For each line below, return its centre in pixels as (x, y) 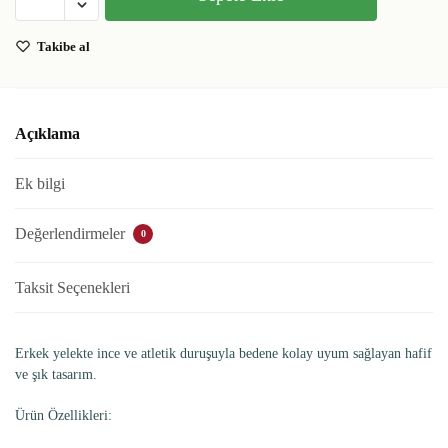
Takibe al (63, 46)
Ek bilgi (40, 183)
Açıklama (47, 133)
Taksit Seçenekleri (72, 287)
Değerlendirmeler (72, 233)
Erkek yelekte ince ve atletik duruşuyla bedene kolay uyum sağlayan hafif (223, 353)
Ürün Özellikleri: (63, 415)
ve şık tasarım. (56, 374)
